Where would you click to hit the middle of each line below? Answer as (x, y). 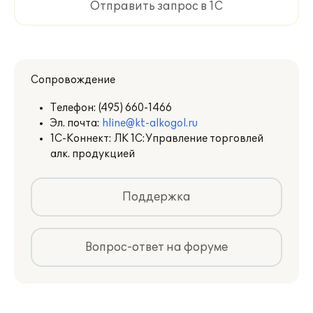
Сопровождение (73, 80)
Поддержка (156, 197)
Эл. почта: (76, 123)
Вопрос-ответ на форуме (156, 247)
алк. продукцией (93, 154)
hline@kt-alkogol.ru (150, 123)
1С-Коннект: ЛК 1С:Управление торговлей (157, 139)
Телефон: (74, 108)
